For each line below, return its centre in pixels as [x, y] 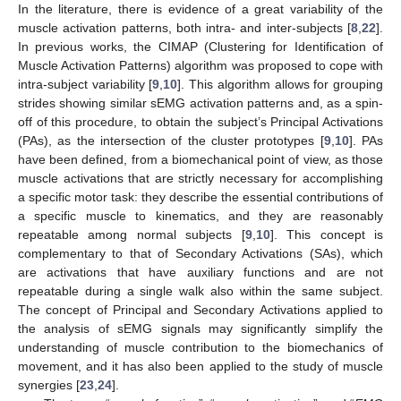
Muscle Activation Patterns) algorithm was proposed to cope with [200, 65]
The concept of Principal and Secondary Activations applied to [200, 309]
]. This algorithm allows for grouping [281, 84]
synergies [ [49, 384]
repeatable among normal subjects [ [132, 234]
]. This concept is [327, 234]
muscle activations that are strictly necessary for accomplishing [200, 178]
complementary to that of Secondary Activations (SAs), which [200, 253]
